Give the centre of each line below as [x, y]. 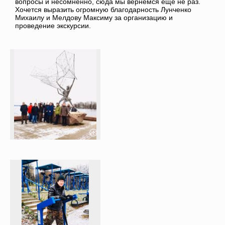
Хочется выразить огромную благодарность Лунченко [103, 10]
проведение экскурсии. [53, 26]
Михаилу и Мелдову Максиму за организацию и [94, 18]
